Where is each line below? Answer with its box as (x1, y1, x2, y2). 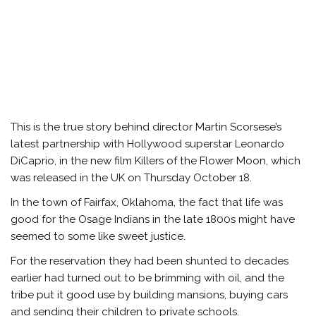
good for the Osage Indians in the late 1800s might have (11, 213, 296, 226)
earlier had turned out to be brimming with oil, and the (11, 272, 285, 285)
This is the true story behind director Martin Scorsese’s (11, 120, 282, 133)
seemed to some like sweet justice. (11, 230, 189, 243)
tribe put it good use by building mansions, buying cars (11, 288, 288, 302)
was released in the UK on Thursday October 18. (11, 171, 253, 184)
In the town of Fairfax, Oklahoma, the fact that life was (11, 196, 284, 209)
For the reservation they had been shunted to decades (11, 255, 289, 268)
